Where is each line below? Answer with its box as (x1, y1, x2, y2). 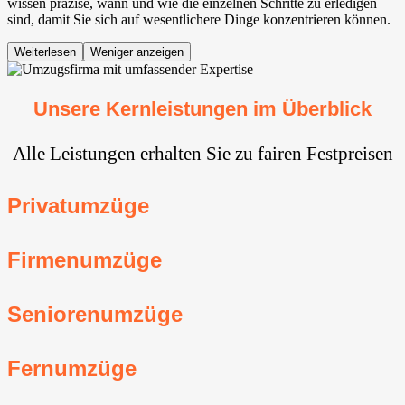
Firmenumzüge (7, 248, 162, 272)
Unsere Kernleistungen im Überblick (33, 98, 372, 121)
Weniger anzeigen (90, 44, 184, 59)
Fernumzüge (7, 355, 137, 381)
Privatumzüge (7, 193, 149, 219)
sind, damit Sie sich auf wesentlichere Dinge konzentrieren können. (7, 11, 391, 27)
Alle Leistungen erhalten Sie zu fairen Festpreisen (12, 143, 393, 165)
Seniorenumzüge (7, 301, 183, 326)
